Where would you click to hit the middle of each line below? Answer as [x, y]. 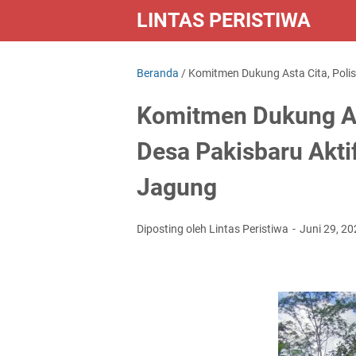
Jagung [177, 187]
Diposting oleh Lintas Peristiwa [214, 229]
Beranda [158, 73]
